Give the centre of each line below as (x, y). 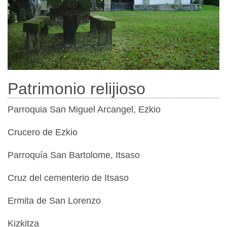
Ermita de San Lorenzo (54, 200)
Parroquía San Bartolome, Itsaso (74, 155)
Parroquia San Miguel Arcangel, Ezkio (84, 109)
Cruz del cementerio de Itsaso (68, 178)
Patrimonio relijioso (77, 88)
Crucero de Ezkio (43, 132)
